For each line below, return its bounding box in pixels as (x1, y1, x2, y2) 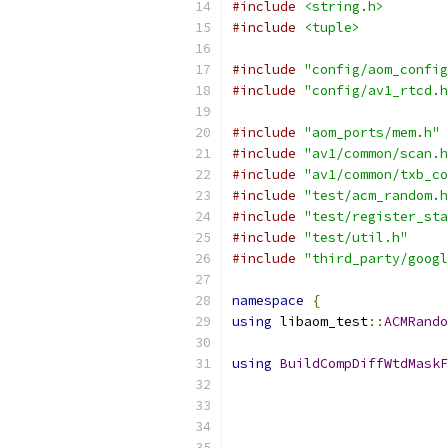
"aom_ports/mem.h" (304, 124, 440, 141)
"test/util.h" (304, 229, 408, 246)
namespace (232, 292, 304, 309)
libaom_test (272, 313, 368, 330)
